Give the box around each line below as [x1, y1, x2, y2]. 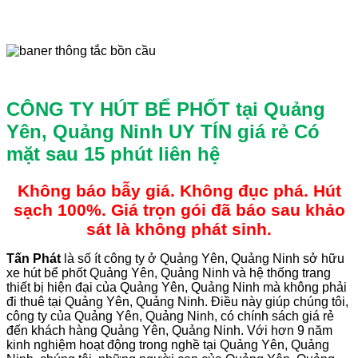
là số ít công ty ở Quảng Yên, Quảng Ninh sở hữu [61, 251, 344, 265]
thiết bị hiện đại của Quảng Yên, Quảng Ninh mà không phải [6, 280, 347, 294]
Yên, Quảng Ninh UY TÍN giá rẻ [6, 120, 294, 142]
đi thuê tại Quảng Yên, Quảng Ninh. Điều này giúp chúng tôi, [6, 294, 348, 308]
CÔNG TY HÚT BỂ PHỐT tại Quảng [6, 97, 325, 120]
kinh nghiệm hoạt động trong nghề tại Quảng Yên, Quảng [6, 337, 329, 352]
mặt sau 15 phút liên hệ [6, 142, 220, 165]
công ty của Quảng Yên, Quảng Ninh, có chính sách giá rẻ [6, 308, 334, 323]
